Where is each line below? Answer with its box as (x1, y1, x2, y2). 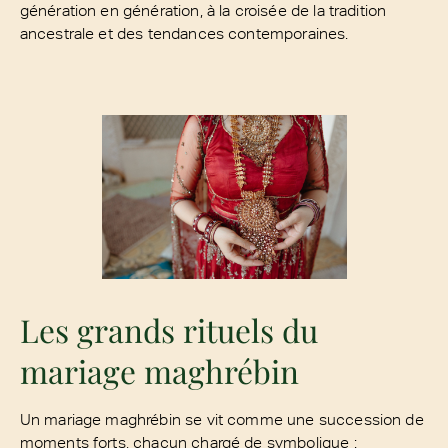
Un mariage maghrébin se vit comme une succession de (19, 409, 424, 428)
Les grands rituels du (19, 308, 318, 351)
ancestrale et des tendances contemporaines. (19, 23, 349, 42)
